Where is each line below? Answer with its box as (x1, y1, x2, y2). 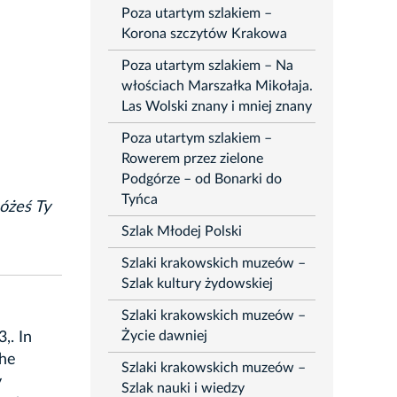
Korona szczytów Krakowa (121, 27, 287, 42)
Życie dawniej (121, 329, 207, 344)
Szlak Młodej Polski (121, 224, 242, 239)
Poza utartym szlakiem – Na (121, 58, 293, 74)
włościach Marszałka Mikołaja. (121, 79, 313, 94)
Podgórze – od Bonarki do (121, 172, 282, 187)
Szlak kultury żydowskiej (121, 276, 273, 292)
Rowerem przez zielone (121, 152, 263, 167)
